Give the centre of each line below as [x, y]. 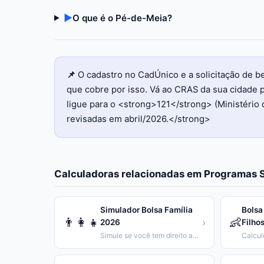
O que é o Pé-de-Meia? [123, 18]
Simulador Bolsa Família [146, 210]
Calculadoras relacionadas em [129, 174]
